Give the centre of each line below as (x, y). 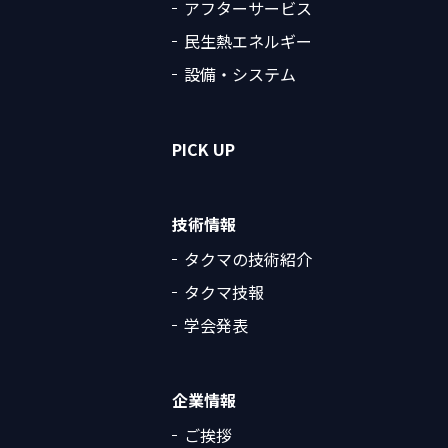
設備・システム (240, 74)
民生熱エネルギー (248, 41)
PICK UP (203, 149)
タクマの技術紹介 (248, 259)
